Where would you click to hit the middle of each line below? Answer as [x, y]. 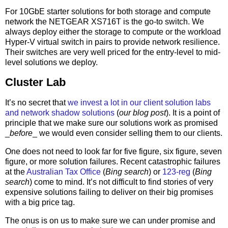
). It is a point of [193, 113]
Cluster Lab [35, 82]
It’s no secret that [36, 103]
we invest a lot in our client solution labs [139, 103]
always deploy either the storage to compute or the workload [113, 32]
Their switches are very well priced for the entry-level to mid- [113, 52]
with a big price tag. [40, 203]
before [21, 133]
